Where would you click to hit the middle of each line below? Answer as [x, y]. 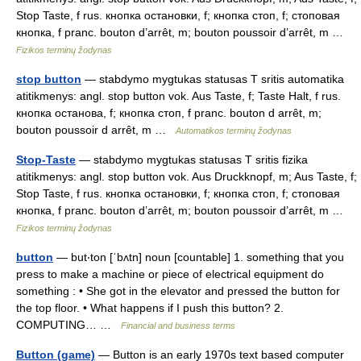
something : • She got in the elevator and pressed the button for [178, 291]
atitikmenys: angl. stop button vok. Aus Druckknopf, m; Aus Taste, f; [187, 176]
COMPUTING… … [68, 325]
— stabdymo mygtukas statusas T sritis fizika [192, 160]
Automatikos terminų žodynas [234, 131]
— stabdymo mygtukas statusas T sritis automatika [213, 79]
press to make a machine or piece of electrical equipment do [170, 274]
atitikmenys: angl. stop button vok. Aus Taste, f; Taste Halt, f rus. [178, 96]
